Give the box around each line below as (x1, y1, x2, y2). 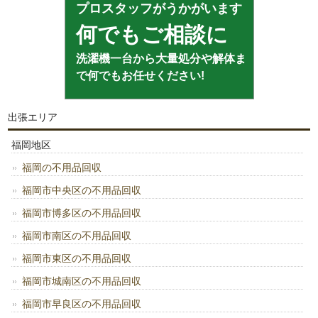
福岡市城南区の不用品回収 (22, 275, 142, 287)
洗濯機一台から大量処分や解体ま (75, 53, 246, 65)
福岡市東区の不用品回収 (22, 253, 132, 265)
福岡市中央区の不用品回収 (22, 185, 142, 197)
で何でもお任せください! (75, 70, 204, 82)
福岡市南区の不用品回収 (22, 230, 132, 242)
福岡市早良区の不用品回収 (22, 298, 142, 310)
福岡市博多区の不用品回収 (22, 207, 142, 219)
